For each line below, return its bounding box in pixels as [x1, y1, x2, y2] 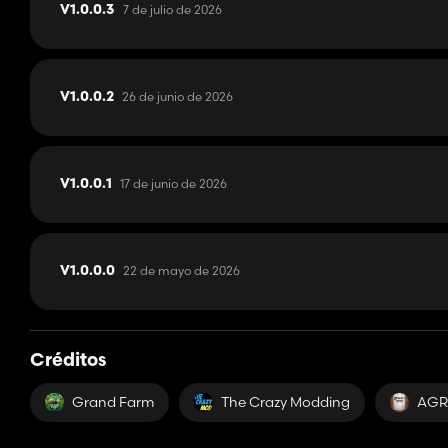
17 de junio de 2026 [120, 176, 227, 192]
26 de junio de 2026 [122, 89, 233, 105]
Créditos [30, 352, 106, 372]
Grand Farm [72, 393, 154, 412]
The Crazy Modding [221, 393, 350, 412]
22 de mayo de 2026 [123, 263, 240, 279]
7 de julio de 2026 [123, 2, 222, 18]
